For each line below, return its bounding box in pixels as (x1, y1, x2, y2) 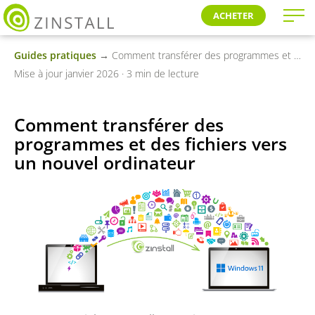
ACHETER (213, 9, 254, 22)
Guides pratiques (14, 49, 96, 62)
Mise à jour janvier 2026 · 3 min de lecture (14, 67, 199, 80)
